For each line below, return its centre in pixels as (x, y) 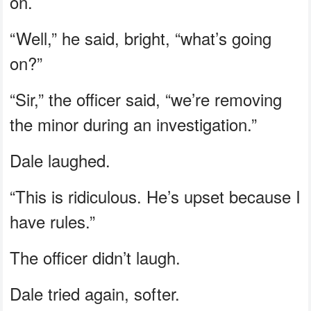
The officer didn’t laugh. (95, 257)
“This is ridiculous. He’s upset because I (155, 196)
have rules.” (53, 221)
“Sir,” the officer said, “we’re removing (146, 99)
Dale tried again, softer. (95, 293)
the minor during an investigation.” (134, 124)
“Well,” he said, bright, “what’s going (141, 37)
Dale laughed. (60, 160)
